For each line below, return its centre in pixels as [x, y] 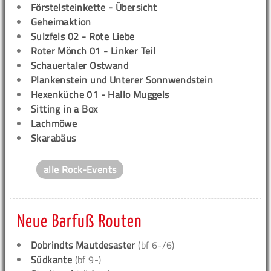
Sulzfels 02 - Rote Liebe [83, 36]
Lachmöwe [54, 123]
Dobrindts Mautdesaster [83, 245]
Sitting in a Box [64, 109]
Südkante [52, 259]
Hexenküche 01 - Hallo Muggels [100, 94]
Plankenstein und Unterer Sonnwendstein [122, 80]
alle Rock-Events [80, 169]
